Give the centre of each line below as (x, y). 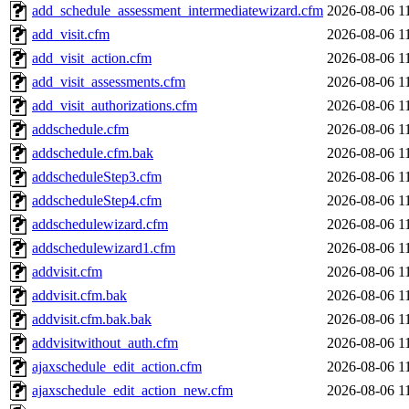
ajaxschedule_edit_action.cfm (117, 367)
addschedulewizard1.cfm (104, 248)
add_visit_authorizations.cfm (115, 106)
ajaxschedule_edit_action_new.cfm (132, 391)
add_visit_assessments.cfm (109, 82)
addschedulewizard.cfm (100, 225)
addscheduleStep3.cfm (97, 177)
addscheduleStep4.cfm (97, 201)
